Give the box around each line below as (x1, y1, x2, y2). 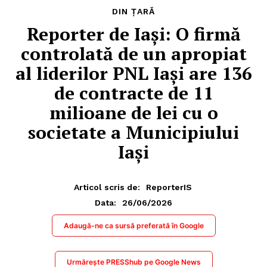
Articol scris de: (73, 182, 140, 192)
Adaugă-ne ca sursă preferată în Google (63, 221, 204, 230)
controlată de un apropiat (20, 42, 247, 66)
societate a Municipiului (28, 120, 239, 145)
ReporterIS (145, 182, 192, 192)
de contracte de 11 (54, 81, 213, 105)
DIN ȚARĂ (112, 7, 155, 17)
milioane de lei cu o (49, 101, 218, 125)
